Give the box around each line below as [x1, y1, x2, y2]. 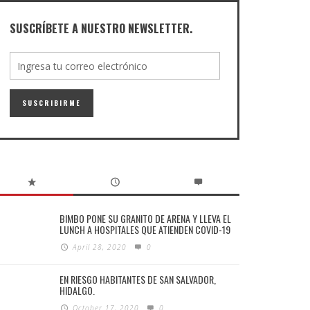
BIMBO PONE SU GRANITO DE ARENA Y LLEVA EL [60, 211, 231, 226]
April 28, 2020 [73, 242, 127, 253]
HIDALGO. [60, 283, 95, 298]
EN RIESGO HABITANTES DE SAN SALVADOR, [60, 272, 216, 287]
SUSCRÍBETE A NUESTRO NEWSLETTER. [10, 19, 192, 37]
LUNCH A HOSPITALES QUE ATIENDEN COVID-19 [60, 222, 230, 237]
